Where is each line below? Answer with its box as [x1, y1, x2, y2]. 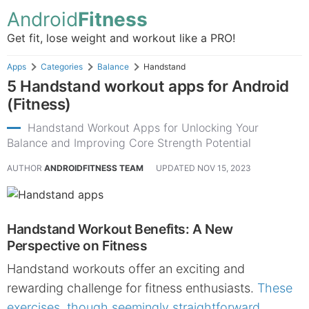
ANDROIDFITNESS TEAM [44, 163, 143, 173]
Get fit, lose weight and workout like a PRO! [7, 30, 235, 45]
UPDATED [156, 163, 197, 173]
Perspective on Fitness [7, 237, 148, 254]
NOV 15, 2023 [197, 163, 251, 173]
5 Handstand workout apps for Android [7, 77, 289, 95]
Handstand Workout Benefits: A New [7, 221, 233, 237]
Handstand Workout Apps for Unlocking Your [28, 121, 259, 134]
